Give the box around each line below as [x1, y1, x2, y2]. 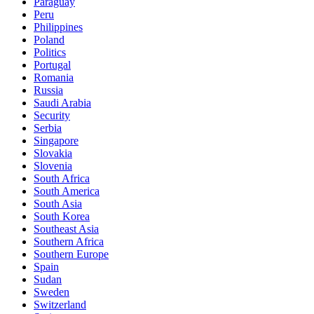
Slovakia [34, 147, 72, 160]
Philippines [34, 21, 83, 34]
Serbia [34, 122, 62, 135]
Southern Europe [34, 248, 109, 261]
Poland [34, 34, 64, 46]
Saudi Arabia [34, 97, 91, 109]
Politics [34, 46, 66, 59]
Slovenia [34, 160, 72, 172]
